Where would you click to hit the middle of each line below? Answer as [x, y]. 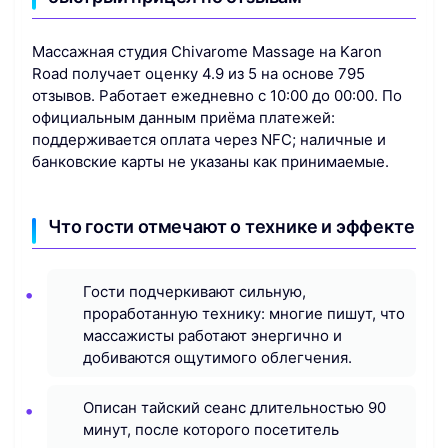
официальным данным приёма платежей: [183, 118]
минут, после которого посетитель [211, 429]
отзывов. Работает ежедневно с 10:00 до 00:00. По [217, 96]
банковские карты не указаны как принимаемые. [210, 162]
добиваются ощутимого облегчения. [217, 358]
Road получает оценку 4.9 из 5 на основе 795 [198, 74]
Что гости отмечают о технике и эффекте [231, 227]
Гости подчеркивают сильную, [194, 292]
